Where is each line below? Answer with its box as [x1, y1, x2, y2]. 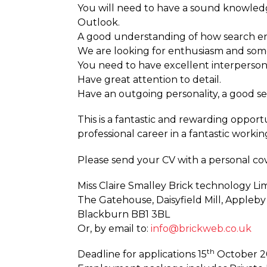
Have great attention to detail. [77, 74, 221, 86]
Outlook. [77, 17, 120, 29]
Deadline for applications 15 [77, 248, 207, 260]
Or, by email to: [77, 222, 151, 234]
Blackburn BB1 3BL [77, 208, 170, 220]
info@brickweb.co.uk [151, 222, 252, 234]
